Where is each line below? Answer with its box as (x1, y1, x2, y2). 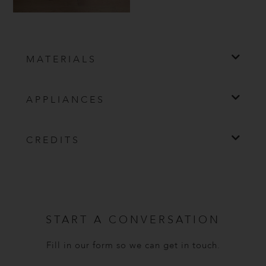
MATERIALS (26, 52, 97, 66)
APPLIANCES (26, 93, 106, 106)
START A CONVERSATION (46, 213, 220, 228)
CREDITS (26, 133, 81, 147)
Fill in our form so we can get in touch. (46, 239, 220, 252)
